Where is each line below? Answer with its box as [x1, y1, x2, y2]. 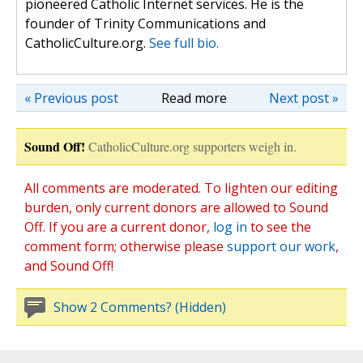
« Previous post [24, 89, 118, 108]
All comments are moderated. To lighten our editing [24, 179, 338, 198]
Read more [160, 89, 227, 108]
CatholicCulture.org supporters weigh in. [88, 138, 297, 156]
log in [213, 218, 247, 237]
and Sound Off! [24, 257, 113, 275]
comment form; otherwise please [24, 237, 227, 256]
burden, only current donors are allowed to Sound [24, 199, 328, 217]
